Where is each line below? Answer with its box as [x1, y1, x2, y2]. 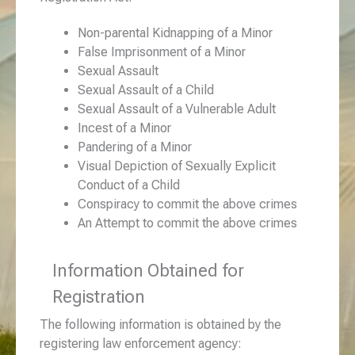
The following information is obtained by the [40, 316, 281, 332]
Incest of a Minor [78, 120, 171, 136]
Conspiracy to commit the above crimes [78, 196, 297, 212]
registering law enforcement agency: [40, 335, 242, 351]
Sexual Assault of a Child [78, 82, 214, 97]
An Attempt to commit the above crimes [78, 215, 297, 231]
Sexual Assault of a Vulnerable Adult [78, 101, 276, 116]
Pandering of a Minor [78, 139, 192, 155]
